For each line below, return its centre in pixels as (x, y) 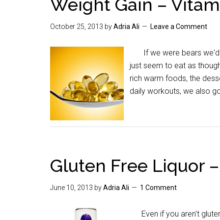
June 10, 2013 (71, 188)
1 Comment (158, 188)
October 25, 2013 (77, 27)
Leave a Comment (179, 27)
